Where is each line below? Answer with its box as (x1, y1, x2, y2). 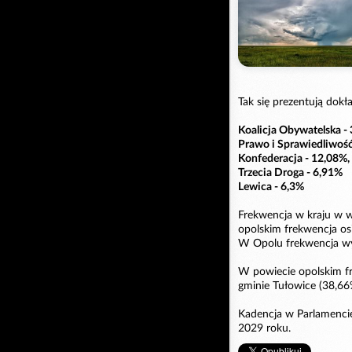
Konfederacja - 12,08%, (238, 152, 350, 164)
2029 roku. (238, 322, 291, 334)
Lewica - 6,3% (238, 181, 304, 192)
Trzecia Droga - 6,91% (238, 167, 343, 178)
